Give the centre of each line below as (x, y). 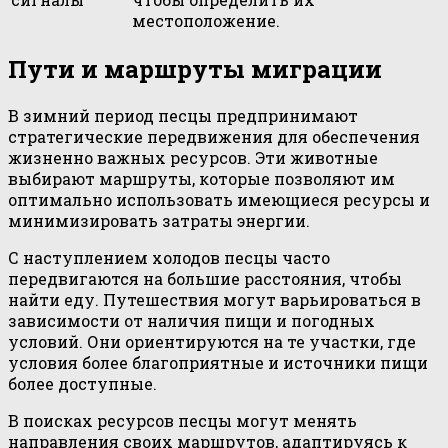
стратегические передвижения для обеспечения (214, 137)
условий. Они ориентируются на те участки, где (212, 342)
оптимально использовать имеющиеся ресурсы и (219, 200)
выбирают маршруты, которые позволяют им (201, 179)
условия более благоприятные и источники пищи (218, 363)
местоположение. (206, 20)
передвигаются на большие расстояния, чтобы (205, 279)
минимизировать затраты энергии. (159, 221)
